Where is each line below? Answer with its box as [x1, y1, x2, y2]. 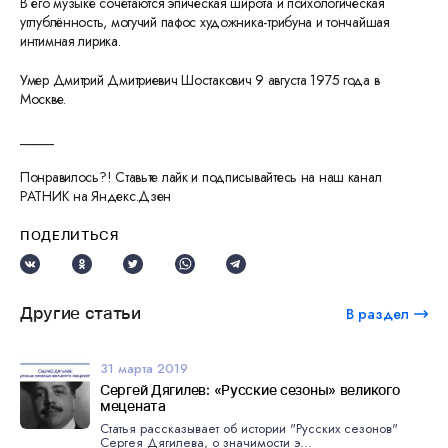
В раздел [346, 303, 409, 324]
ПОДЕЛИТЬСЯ [20, 227, 119, 243]
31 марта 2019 [100, 359, 188, 378]
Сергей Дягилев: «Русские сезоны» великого [100, 381, 400, 398]
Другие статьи [20, 303, 141, 323]
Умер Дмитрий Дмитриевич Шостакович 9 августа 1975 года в [20, 70, 380, 90]
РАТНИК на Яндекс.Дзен [20, 186, 172, 206]
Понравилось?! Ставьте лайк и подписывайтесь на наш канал [20, 167, 382, 187]
